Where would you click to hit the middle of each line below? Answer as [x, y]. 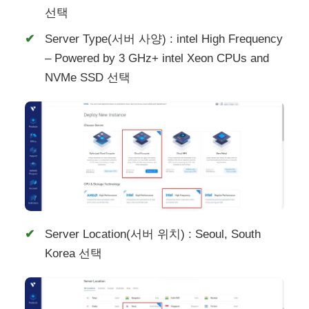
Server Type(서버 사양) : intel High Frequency [164, 39]
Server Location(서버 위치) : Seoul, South [153, 235]
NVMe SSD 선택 [88, 78]
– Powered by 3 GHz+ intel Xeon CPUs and [157, 59]
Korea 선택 [74, 254]
